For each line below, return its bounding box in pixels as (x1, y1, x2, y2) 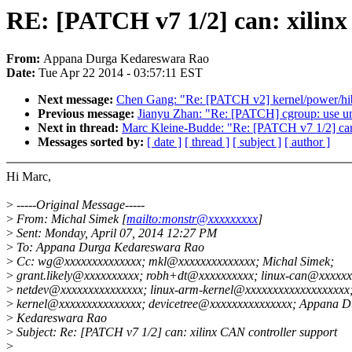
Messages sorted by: (38, 135, 147, 149)
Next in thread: (38, 121, 122, 135)
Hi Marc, (6, 170, 51, 184)
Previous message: (38, 107, 137, 121)
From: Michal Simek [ (13, 212, 126, 226)
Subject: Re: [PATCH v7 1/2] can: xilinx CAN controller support (13, 325, 337, 339)
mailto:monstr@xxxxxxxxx (126, 212, 258, 226)
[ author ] (284, 135, 330, 149)
